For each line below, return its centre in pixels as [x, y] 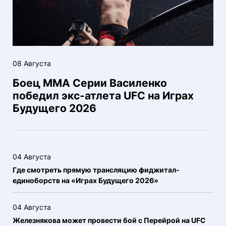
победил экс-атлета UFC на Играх [103, 96]
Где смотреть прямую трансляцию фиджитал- [96, 170]
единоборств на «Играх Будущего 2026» [86, 180]
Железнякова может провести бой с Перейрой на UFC [109, 220]
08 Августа [32, 63]
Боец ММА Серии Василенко [90, 83]
